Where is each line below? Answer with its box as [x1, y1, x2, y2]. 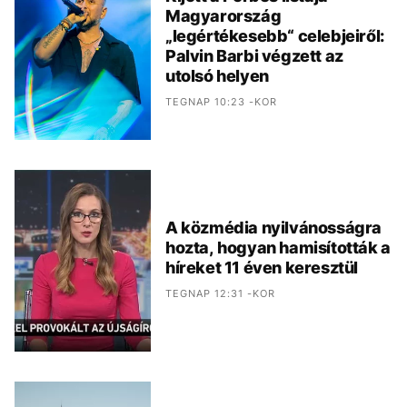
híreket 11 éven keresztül [165, 258, 359, 278]
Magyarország [165, 6, 282, 26]
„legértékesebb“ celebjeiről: [165, 26, 384, 46]
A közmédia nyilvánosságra [165, 218, 382, 238]
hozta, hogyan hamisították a [165, 238, 391, 258]
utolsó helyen [165, 66, 269, 86]
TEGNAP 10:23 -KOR [165, 95, 277, 109]
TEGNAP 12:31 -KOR [165, 287, 275, 301]
